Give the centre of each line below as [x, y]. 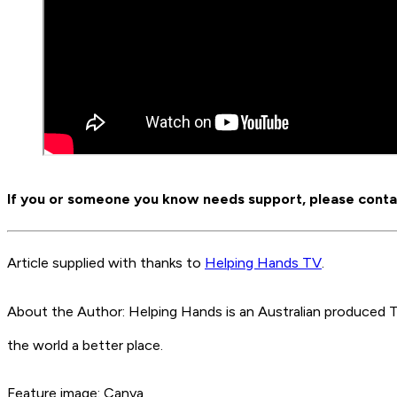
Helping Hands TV [263, 263]
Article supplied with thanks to [106, 263]
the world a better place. [85, 345]
